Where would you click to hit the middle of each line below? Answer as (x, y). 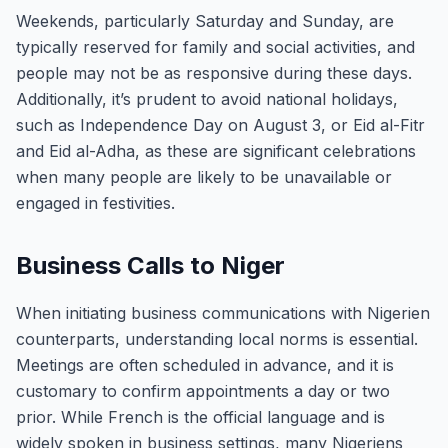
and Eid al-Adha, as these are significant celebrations (216, 151)
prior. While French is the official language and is (200, 417)
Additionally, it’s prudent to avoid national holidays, (207, 99)
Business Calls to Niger (150, 265)
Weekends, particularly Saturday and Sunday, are (205, 21)
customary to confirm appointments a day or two (203, 391)
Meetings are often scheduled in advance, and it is (205, 365)
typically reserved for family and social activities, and (215, 47)
